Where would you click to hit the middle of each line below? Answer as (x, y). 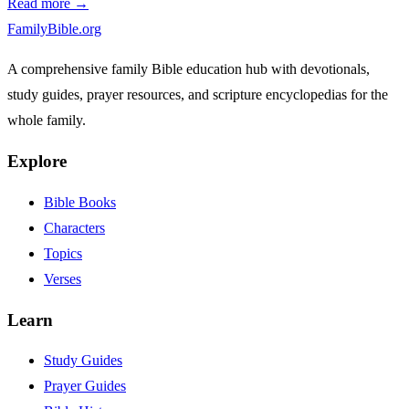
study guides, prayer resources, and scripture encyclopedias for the (198, 95)
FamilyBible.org (54, 29)
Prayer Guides (85, 386)
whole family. (47, 121)
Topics (63, 253)
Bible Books (80, 202)
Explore (37, 162)
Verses (63, 278)
